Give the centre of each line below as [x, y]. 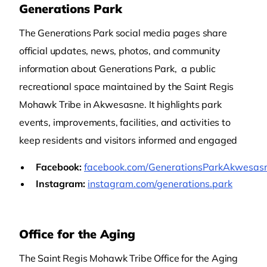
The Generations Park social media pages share [123, 33]
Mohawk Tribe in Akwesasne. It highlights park [120, 104]
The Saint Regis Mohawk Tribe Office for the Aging [129, 258]
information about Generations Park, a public [117, 69]
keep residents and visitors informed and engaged [128, 140]
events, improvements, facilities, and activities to [125, 122]
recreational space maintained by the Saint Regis [127, 86]
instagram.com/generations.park [160, 184]
